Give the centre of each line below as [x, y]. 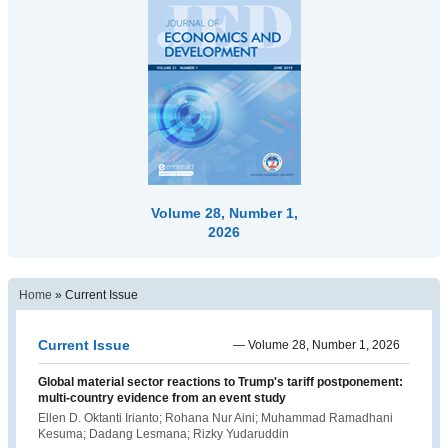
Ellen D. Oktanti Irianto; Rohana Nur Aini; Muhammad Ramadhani [215, 418]
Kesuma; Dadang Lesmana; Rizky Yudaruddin [163, 434]
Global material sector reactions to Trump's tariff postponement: [220, 382]
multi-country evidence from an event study [162, 398]
